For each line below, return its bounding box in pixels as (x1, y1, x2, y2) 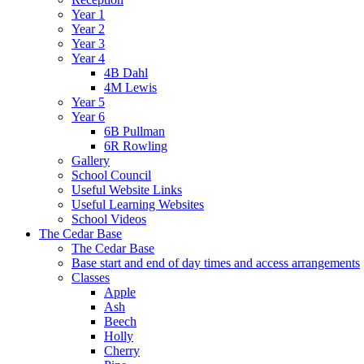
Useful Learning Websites (71, 197, 204, 211)
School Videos (71, 211, 146, 226)
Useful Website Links (71, 182, 182, 197)
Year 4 (71, 50, 105, 65)
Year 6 (71, 109, 105, 123)
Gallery (71, 153, 110, 167)
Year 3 (71, 36, 105, 50)
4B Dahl (104, 65, 148, 80)
